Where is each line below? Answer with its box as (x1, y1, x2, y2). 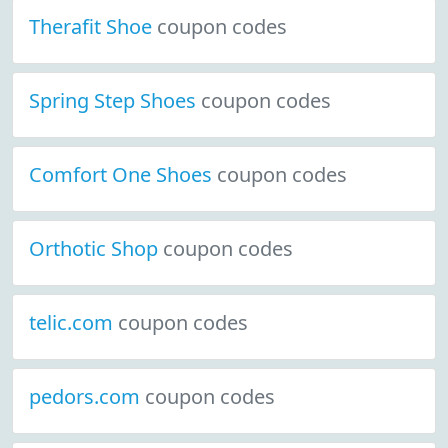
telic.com (29, 309, 118, 336)
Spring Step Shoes (29, 87, 201, 114)
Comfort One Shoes (29, 161, 217, 188)
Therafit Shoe (29, 13, 157, 40)
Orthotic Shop (29, 235, 163, 262)
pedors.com (29, 383, 145, 410)
